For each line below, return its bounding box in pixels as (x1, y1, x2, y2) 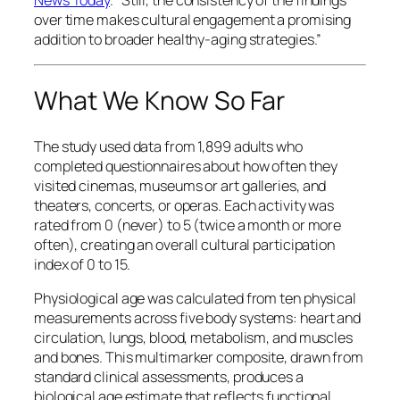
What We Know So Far (34, 83, 286, 119)
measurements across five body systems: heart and (34, 308, 362, 329)
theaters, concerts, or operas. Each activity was (34, 195, 335, 215)
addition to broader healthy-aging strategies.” (34, 29, 322, 50)
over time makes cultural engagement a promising (34, 10, 352, 30)
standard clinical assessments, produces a (34, 367, 304, 387)
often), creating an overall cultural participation (34, 234, 335, 254)
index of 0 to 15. (34, 254, 131, 274)
